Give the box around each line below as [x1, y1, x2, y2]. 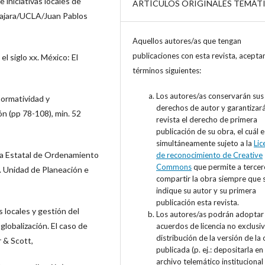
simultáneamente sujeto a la [156, 138, 254, 148]
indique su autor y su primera [156, 186, 256, 196]
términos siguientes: [132, 66, 203, 76]
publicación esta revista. [156, 198, 239, 208]
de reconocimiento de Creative [156, 150, 263, 160]
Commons [156, 162, 192, 172]
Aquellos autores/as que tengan [132, 36, 241, 46]
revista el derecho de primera [156, 115, 257, 125]
